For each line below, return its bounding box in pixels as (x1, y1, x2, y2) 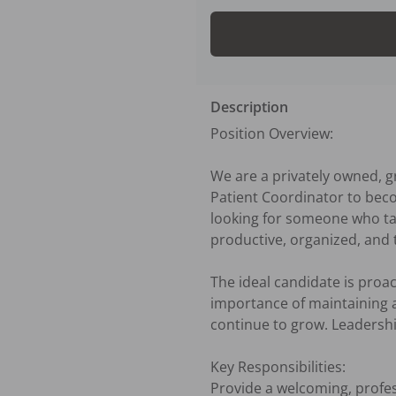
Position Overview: (210, 123, 333, 143)
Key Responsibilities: (210, 356, 346, 377)
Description (210, 96, 288, 117)
